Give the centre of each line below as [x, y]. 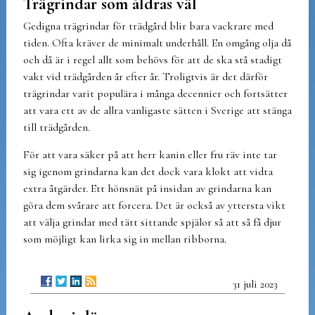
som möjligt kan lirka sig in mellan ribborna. [124, 239]
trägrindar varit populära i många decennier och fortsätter [155, 93]
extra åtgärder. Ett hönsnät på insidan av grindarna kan [147, 188]
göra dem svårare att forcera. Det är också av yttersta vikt [154, 205]
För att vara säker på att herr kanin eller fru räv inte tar [150, 154]
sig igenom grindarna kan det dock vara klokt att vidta [148, 171]
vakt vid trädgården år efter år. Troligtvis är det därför [145, 76]
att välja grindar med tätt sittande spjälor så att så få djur [152, 222]
